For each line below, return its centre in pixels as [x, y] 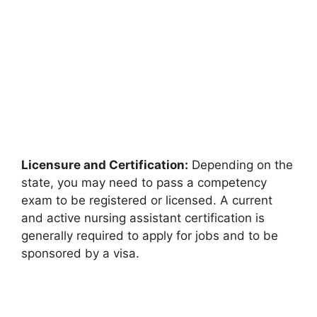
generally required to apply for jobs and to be [150, 235]
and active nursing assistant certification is [143, 218]
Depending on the [241, 165]
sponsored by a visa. [80, 253]
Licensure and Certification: [105, 165]
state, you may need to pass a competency [144, 182]
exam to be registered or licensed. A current [147, 200]
